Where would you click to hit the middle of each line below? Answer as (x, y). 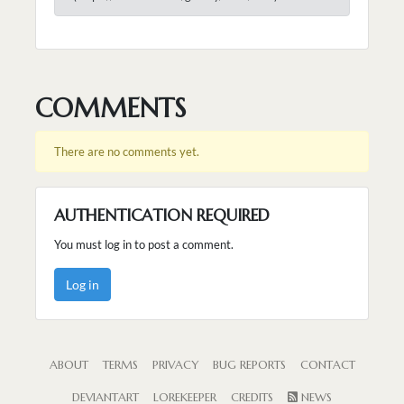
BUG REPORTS (249, 365)
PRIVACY (175, 365)
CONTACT (327, 365)
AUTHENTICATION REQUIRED (162, 215)
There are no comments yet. (127, 151)
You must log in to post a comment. (144, 244)
